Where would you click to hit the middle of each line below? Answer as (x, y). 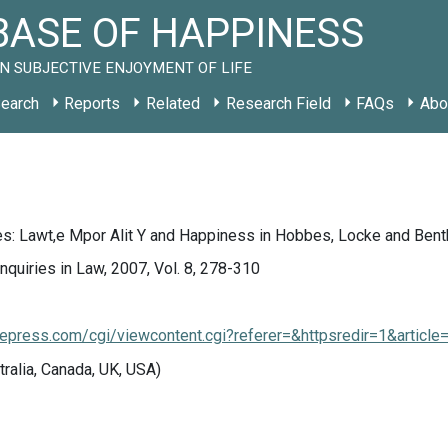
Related (172, 103)
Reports (92, 103)
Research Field (278, 103)
